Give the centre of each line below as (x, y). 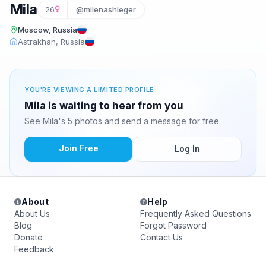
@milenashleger (106, 9)
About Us (32, 213)
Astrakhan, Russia (51, 42)
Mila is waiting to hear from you (104, 106)
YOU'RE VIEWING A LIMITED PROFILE (89, 90)
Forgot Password (173, 225)
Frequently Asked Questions (196, 213)
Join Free (78, 148)
